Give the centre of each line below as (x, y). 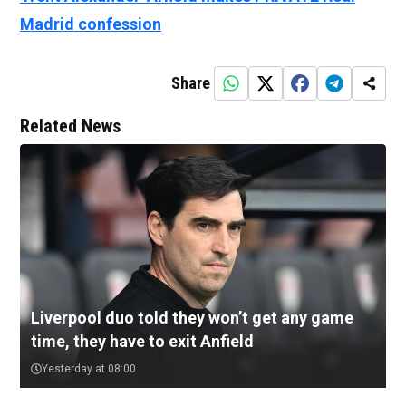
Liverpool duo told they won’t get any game (192, 318)
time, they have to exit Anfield (142, 342)
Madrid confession (91, 24)
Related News (70, 126)
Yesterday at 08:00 (89, 369)
